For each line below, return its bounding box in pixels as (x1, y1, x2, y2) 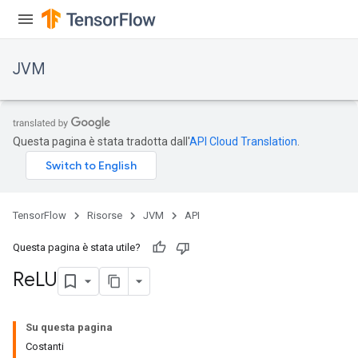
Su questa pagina (26, 321, 113, 333)
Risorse (87, 209, 122, 221)
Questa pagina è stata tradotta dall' (13, 135, 189, 148)
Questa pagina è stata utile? (13, 241, 141, 253)
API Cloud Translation (189, 135, 297, 148)
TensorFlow (13, 209, 66, 221)
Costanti (26, 340, 64, 352)
